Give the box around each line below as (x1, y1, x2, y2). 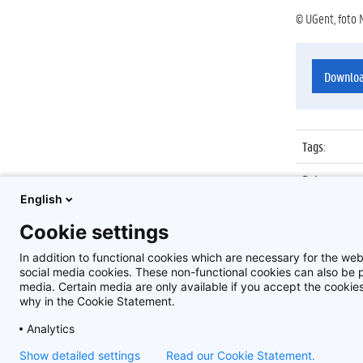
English (20, 192, 62, 206)
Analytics (27, 322, 75, 335)
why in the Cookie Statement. (19, 294, 175, 308)
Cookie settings (19, 220, 169, 244)
